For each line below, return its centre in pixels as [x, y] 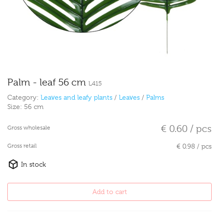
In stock [33, 164]
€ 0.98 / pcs [194, 146]
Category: [24, 98]
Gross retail [22, 146]
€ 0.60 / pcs [186, 129]
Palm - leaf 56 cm [48, 83]
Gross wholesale [29, 128]
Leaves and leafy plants [77, 98]
